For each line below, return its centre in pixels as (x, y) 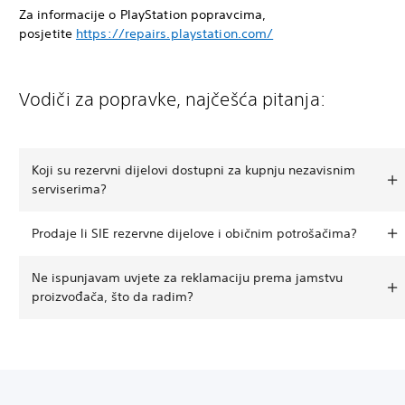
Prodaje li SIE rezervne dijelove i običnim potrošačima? (194, 233)
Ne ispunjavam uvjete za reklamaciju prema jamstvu (187, 277)
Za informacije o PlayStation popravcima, (143, 14)
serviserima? (69, 188)
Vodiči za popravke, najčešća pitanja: (172, 99)
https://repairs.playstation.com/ (175, 33)
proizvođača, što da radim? (113, 296)
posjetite (47, 33)
